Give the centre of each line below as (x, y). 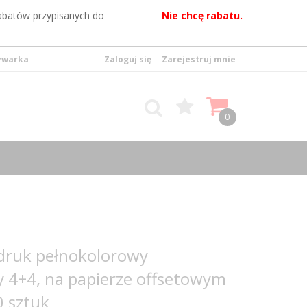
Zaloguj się (128, 59)
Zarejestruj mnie (199, 59)
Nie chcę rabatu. (202, 16)
